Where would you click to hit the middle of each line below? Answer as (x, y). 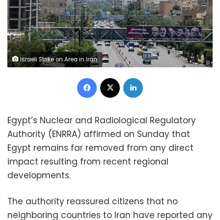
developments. (39, 176)
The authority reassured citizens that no (93, 202)
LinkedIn (155, 78)
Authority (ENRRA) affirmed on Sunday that (99, 134)
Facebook (112, 78)
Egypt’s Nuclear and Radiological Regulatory (102, 121)
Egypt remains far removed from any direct (100, 148)
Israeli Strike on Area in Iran (58, 60)
